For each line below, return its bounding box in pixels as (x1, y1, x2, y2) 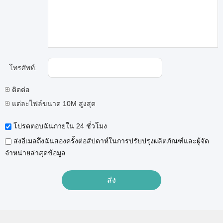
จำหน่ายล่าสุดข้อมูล (5, 149, 66, 157)
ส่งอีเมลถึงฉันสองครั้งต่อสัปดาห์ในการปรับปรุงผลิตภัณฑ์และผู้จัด (11, 137, 209, 145)
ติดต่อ (10, 86, 29, 94)
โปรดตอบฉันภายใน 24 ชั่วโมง (11, 122, 107, 130)
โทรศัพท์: (9, 64, 37, 72)
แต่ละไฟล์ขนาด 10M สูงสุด (10, 100, 96, 108)
